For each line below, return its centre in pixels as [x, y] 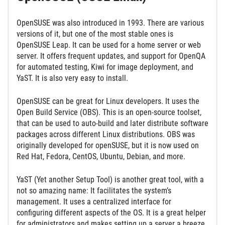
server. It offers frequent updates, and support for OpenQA [111, 56]
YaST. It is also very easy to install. [72, 78]
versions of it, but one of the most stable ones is [95, 34]
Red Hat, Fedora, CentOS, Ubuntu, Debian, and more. [101, 156]
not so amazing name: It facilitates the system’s [94, 190]
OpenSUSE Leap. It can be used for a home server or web [109, 45]
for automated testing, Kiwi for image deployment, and [105, 67]
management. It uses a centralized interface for [94, 201]
